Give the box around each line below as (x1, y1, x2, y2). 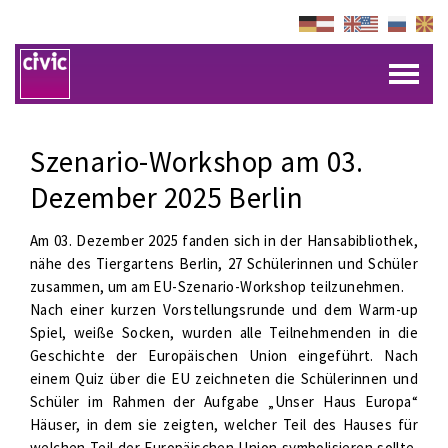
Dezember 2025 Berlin (30, 179, 303, 216)
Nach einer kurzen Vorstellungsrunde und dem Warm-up (30, 300, 418, 319)
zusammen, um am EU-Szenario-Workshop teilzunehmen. (30, 277, 404, 296)
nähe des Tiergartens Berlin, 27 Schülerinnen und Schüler (30, 254, 418, 273)
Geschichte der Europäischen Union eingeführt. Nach (30, 346, 418, 365)
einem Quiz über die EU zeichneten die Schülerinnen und (30, 369, 418, 388)
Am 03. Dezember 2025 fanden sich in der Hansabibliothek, (30, 231, 418, 250)
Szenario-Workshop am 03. (30, 143, 363, 180)
